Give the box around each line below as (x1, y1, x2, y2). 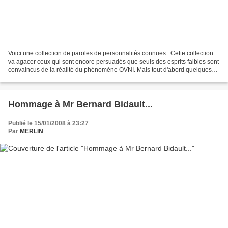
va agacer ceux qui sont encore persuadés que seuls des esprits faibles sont (8, 58, 219, 65)
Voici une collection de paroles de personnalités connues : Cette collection (8, 49, 213, 57)
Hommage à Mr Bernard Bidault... (8, 99, 153, 109)
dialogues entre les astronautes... (8, 74, 100, 81)
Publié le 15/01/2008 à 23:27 (8, 119, 89, 127)
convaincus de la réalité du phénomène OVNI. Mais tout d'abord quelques (8, 66, 212, 73)
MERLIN (20, 127, 43, 135)
